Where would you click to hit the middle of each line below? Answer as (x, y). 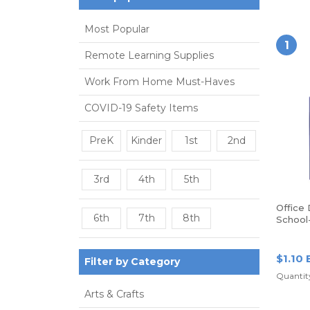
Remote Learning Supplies (149, 55)
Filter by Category (132, 262)
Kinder (146, 140)
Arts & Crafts (114, 294)
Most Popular (117, 29)
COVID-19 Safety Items (141, 108)
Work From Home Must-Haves (159, 82)
